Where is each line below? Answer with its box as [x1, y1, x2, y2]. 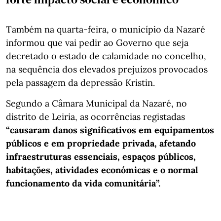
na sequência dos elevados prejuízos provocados [6, 63, 208, 75]
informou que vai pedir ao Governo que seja [6, 37, 188, 48]
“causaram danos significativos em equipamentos [6, 124, 214, 136]
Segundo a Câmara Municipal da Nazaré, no [6, 97, 187, 109]
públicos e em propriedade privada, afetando [6, 137, 196, 149]
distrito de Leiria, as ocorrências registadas [6, 110, 185, 122]
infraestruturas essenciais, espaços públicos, [6, 150, 196, 162]
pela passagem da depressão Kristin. [6, 76, 155, 88]
